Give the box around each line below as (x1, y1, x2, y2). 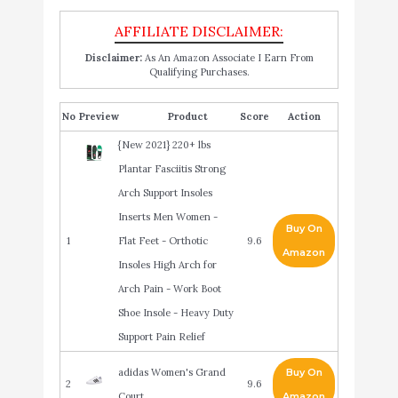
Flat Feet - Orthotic (117, 234, 208, 247)
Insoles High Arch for (117, 258, 217, 271)
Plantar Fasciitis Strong (117, 162, 226, 175)
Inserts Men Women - (117, 210, 218, 223)
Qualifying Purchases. (148, 65, 250, 78)
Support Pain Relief (117, 330, 205, 343)
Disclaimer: (84, 51, 142, 64)
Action (287, 109, 321, 123)
